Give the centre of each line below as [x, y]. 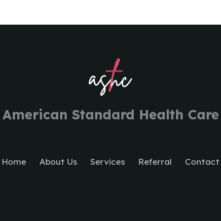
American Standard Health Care [110, 115]
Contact [202, 161]
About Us [58, 161]
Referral [155, 161]
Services [108, 161]
